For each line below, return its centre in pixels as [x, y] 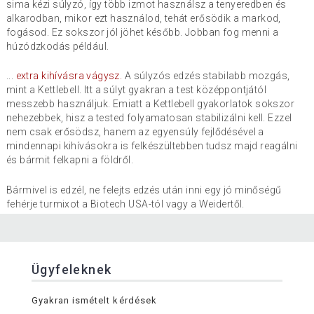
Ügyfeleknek [71, 270]
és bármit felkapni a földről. [70, 160]
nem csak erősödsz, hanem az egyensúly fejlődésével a [135, 132]
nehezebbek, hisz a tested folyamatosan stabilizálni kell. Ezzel [149, 118]
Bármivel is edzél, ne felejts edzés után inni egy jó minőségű [144, 190]
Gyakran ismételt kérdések [94, 300]
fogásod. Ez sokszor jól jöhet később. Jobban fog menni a [142, 32]
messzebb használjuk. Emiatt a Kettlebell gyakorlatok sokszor [150, 104]
